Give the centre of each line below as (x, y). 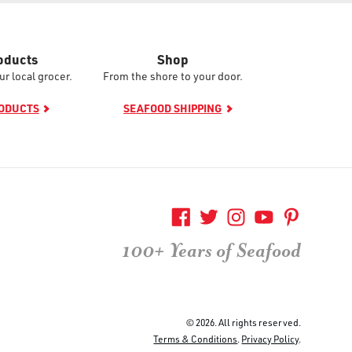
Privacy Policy (270, 339)
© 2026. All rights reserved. (244, 322)
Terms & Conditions (196, 339)
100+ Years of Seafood (212, 251)
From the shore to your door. (172, 76)
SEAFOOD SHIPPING (173, 108)
